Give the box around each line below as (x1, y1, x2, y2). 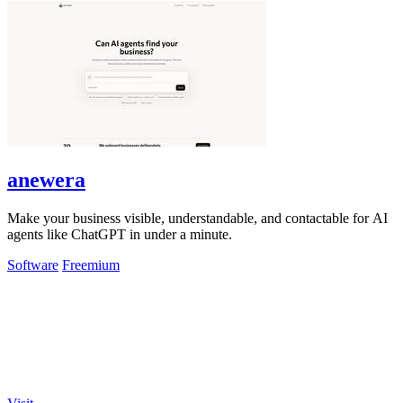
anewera (7, 167, 85, 192)
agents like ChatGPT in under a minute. (7, 226, 232, 242)
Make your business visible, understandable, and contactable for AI (7, 210, 388, 226)
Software (7, 256, 58, 273)
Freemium (62, 256, 120, 273)
